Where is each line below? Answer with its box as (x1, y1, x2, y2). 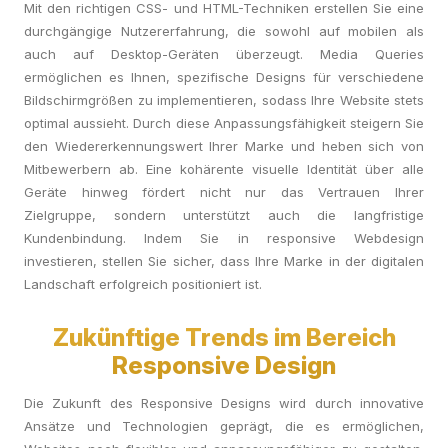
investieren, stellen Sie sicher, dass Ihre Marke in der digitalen (24, 253, 424, 269)
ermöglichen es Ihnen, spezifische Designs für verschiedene (24, 69, 424, 85)
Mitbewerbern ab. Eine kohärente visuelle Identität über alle (24, 161, 424, 177)
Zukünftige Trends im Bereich (52, 323, 396, 352)
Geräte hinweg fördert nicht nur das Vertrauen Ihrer (24, 184, 424, 200)
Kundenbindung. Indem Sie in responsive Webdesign (24, 230, 424, 246)
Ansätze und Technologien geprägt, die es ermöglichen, (24, 418, 424, 434)
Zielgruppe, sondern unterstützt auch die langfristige (24, 207, 424, 223)
